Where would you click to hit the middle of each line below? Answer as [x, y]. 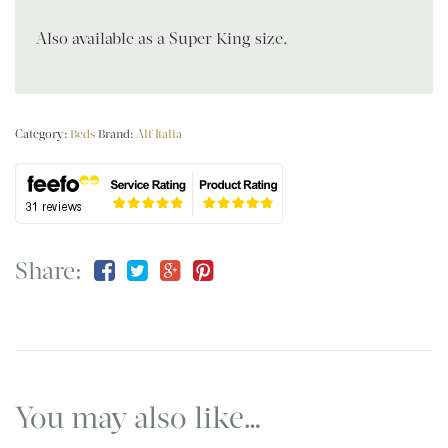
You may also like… [138, 418]
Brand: [117, 134]
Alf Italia [159, 134]
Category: [42, 134]
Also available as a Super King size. [162, 39]
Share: [48, 271]
